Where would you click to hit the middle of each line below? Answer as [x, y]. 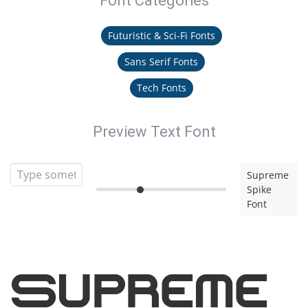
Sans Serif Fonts [161, 62]
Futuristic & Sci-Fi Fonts [161, 35]
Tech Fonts [161, 88]
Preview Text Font [154, 132]
